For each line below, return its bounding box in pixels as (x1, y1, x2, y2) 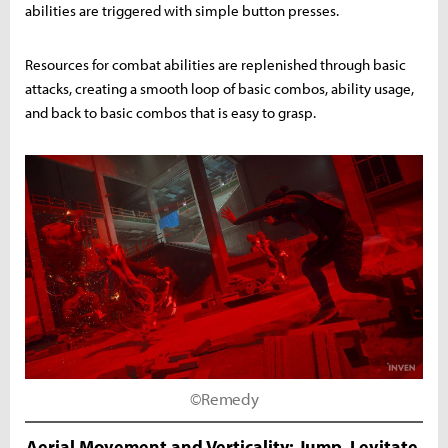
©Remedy (189, 387, 259, 409)
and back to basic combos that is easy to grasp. (25, 102, 316, 122)
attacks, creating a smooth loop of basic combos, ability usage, (25, 78, 414, 98)
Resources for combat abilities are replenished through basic (25, 54, 406, 74)
